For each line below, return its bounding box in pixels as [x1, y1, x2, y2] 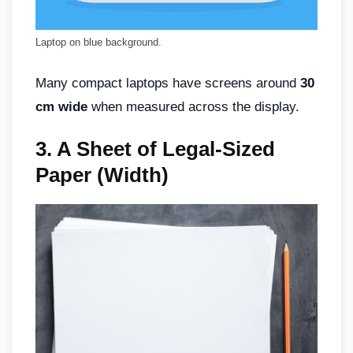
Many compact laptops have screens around [35, 75, 300, 91]
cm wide [35, 98, 87, 114]
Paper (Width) [35, 162, 169, 187]
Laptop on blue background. [35, 36, 162, 49]
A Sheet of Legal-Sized [57, 136, 275, 161]
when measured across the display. [87, 98, 299, 114]
